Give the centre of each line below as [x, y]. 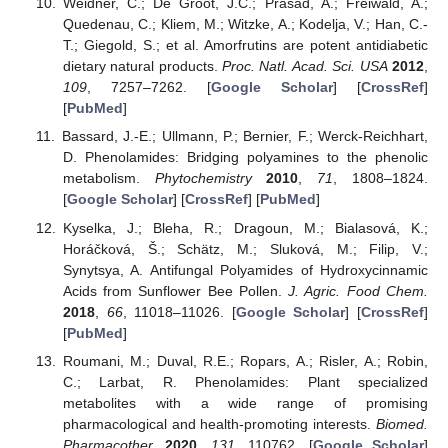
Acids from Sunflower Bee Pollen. [175, 290]
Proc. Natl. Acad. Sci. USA [305, 66]
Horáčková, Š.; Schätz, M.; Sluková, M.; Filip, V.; [245, 248]
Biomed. [402, 423]
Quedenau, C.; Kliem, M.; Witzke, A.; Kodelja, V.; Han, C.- [245, 24]
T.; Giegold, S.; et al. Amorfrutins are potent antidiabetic [245, 45]
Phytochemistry [203, 178]
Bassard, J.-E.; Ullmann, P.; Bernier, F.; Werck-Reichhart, [244, 136]
